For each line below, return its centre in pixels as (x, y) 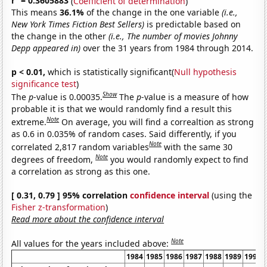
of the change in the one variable (154, 13)
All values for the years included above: (91, 243)
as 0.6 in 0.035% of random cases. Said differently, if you (124, 133)
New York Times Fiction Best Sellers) (78, 24)
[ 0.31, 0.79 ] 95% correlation (71, 195)
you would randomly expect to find (180, 159)
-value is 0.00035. (68, 97)
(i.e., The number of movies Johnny (173, 36)
